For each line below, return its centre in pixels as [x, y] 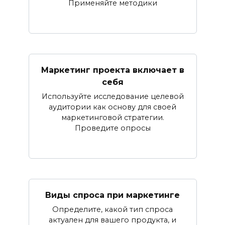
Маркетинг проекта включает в [113, 70]
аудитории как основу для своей [113, 107]
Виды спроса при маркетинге [113, 195]
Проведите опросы [113, 128]
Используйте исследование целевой [113, 96]
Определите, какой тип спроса [113, 210]
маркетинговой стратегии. [113, 117]
